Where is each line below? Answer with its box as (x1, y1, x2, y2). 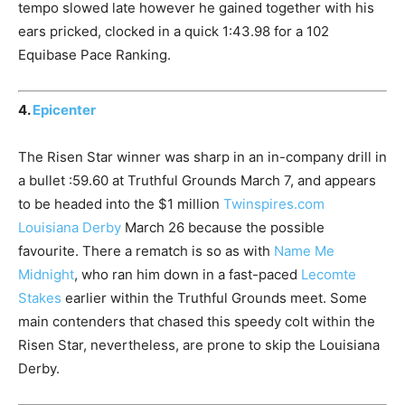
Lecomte (301, 266, 356, 284)
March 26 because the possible (121, 219, 325, 237)
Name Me (274, 242, 334, 260)
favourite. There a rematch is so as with (18, 242, 274, 260)
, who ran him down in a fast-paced (74, 266, 301, 284)
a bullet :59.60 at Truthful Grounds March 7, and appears (18, 172, 376, 190)
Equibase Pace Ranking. (18, 45, 171, 63)
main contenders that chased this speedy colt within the (18, 313, 375, 331)
